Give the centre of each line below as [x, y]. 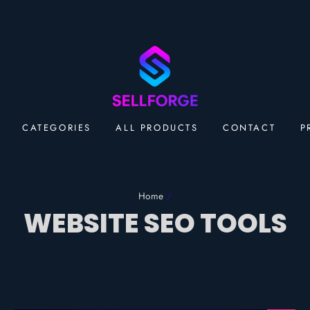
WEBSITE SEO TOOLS [155, 223]
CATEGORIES [56, 128]
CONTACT [249, 128]
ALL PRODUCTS [157, 128]
